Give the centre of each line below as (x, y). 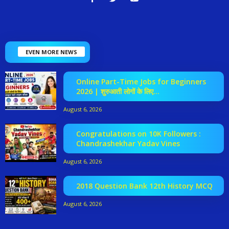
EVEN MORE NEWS (51, 52)
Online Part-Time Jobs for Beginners (141, 81)
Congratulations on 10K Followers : (139, 133)
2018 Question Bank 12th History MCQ (144, 186)
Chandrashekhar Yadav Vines (128, 143)
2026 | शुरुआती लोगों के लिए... (118, 91)
